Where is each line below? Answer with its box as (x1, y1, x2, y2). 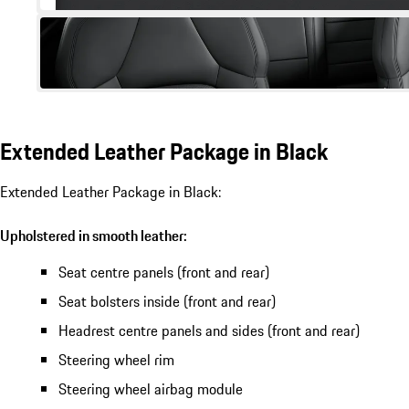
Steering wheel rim (58, 349, 174, 372)
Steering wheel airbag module (58, 378, 243, 401)
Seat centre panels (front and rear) (58, 261, 269, 284)
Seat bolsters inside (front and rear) (58, 290, 276, 313)
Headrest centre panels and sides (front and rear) (58, 320, 360, 342)
